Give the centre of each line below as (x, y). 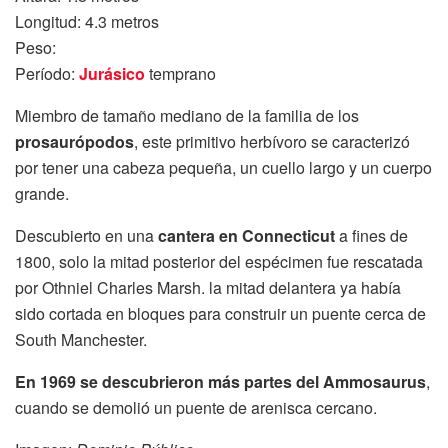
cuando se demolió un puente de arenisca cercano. (196, 408)
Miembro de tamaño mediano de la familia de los (187, 116)
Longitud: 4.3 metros (87, 22)
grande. (42, 194)
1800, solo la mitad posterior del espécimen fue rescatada (219, 262)
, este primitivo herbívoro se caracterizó (272, 142)
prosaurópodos (74, 142)
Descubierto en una (86, 236)
